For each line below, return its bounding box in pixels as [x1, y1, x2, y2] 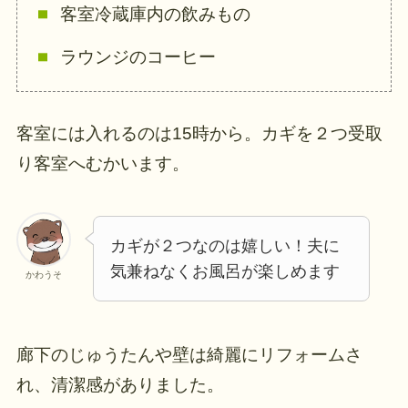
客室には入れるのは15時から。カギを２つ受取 [15, 123, 382, 143]
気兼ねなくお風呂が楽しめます [109, 262, 340, 281]
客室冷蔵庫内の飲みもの [59, 5, 250, 24]
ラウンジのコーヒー [59, 46, 216, 66]
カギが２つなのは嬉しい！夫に [109, 237, 340, 256]
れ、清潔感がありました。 [15, 374, 224, 394]
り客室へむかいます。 [15, 153, 189, 173]
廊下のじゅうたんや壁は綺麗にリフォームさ [15, 344, 362, 364]
